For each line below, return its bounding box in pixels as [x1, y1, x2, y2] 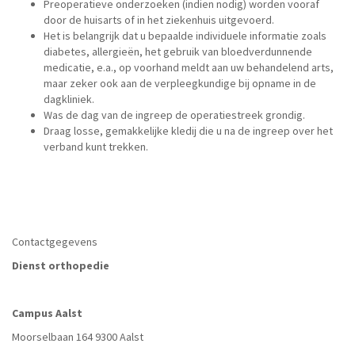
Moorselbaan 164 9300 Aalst [12, 330, 143, 344]
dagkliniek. [44, 92, 94, 106]
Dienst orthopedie [12, 258, 109, 273]
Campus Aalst [12, 306, 82, 320]
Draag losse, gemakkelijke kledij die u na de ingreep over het [44, 124, 333, 138]
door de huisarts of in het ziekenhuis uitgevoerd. [44, 13, 274, 27]
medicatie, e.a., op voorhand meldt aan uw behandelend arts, [44, 60, 334, 74]
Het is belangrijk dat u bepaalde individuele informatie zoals [44, 29, 326, 43]
